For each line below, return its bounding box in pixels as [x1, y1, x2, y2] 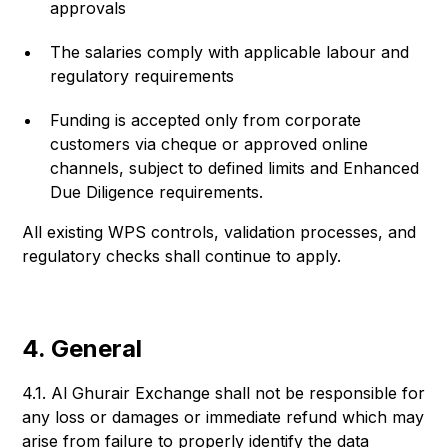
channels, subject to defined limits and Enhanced [50, 158, 420, 178]
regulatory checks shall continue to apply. [22, 246, 342, 266]
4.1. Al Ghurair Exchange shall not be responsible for [22, 383, 426, 403]
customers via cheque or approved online [50, 134, 369, 154]
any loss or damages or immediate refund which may [22, 407, 425, 427]
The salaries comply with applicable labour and [50, 42, 410, 62]
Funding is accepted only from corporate [50, 110, 362, 130]
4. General [22, 334, 143, 363]
